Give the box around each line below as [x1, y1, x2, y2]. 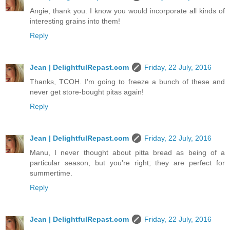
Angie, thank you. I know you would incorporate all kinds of [30, 7, 225, 15]
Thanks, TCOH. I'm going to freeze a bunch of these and [30, 78, 225, 86]
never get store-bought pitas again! [30, 88, 144, 97]
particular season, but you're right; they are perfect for [30, 159, 225, 167]
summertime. [30, 169, 72, 178]
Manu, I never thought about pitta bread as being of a [30, 148, 225, 157]
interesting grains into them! [30, 17, 120, 26]
